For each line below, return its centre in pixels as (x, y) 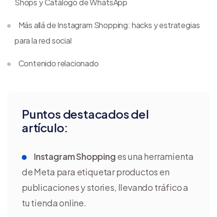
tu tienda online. (54, 202)
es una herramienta (155, 156)
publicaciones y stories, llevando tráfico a (105, 187)
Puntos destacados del (85, 114)
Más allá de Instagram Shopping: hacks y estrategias (109, 25)
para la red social (43, 40)
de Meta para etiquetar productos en (96, 171)
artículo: (45, 127)
